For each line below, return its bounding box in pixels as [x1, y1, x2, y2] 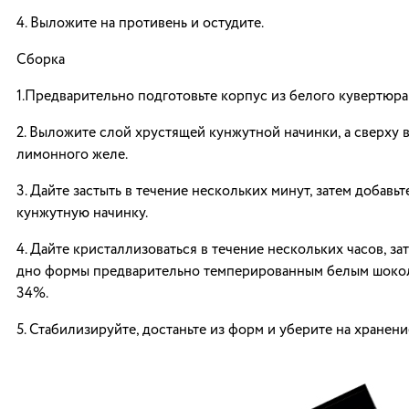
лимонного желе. [16, 148, 128, 163]
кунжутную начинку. [16, 206, 148, 221]
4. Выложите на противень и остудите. [16, 16, 264, 31]
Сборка [16, 53, 65, 68]
